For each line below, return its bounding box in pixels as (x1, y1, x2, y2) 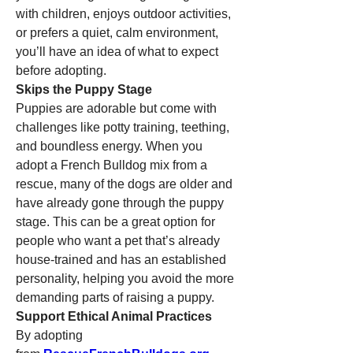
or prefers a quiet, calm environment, (16, 26, 218, 39)
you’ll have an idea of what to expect (16, 45, 218, 58)
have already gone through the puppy (16, 196, 224, 210)
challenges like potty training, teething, (16, 121, 229, 134)
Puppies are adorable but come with (16, 102, 217, 115)
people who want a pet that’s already (16, 234, 220, 247)
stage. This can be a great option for (16, 215, 215, 229)
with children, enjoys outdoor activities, (16, 7, 231, 20)
